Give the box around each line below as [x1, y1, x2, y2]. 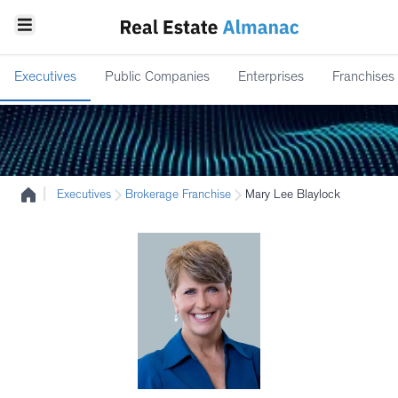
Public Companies [105, 71, 210, 85]
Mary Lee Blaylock [245, 189, 340, 202]
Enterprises [238, 71, 304, 85]
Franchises [332, 71, 394, 85]
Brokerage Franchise [125, 189, 231, 202]
